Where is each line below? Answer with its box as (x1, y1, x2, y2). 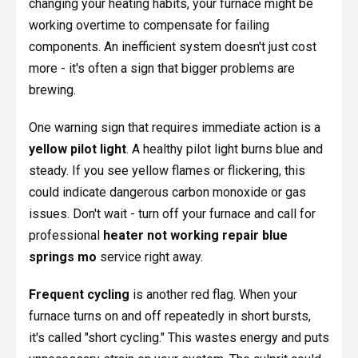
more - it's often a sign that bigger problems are (28, 61, 295, 77)
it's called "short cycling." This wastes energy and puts (28, 330, 329, 346)
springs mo (28, 249, 97, 265)
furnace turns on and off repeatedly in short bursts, (28, 308, 311, 324)
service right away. (96, 249, 203, 265)
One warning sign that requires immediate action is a (28, 120, 320, 136)
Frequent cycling (28, 287, 129, 303)
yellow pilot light (28, 141, 126, 157)
